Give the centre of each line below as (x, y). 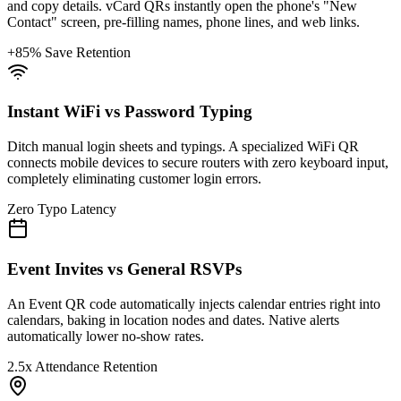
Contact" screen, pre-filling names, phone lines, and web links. (183, 21)
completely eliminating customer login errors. (134, 179)
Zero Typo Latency (62, 209)
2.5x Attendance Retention (82, 366)
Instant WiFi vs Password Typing (130, 112)
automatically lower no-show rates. (106, 336)
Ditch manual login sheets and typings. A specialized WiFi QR (183, 147)
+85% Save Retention (69, 52)
